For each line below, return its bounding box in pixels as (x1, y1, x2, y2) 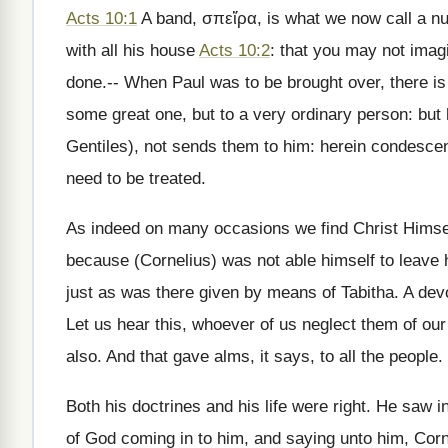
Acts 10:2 (199, 41, 270, 60)
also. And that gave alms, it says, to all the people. (66, 347, 443, 366)
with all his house (66, 41, 199, 60)
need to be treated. (66, 169, 206, 188)
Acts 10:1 (66, 9, 137, 28)
